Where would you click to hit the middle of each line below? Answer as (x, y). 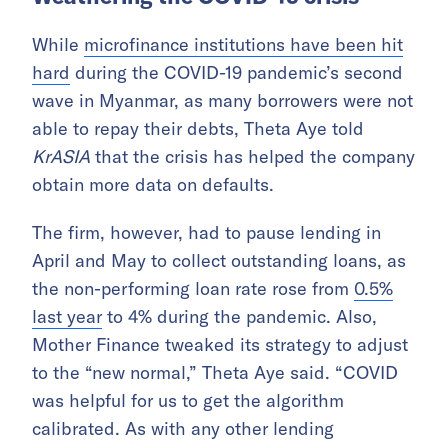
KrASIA (61, 157)
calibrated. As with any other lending (183, 429)
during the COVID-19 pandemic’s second (236, 73)
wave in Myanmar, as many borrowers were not (222, 101)
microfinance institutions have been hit (243, 45)
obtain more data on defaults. (153, 185)
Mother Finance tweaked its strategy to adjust (220, 345)
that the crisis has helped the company (252, 157)
